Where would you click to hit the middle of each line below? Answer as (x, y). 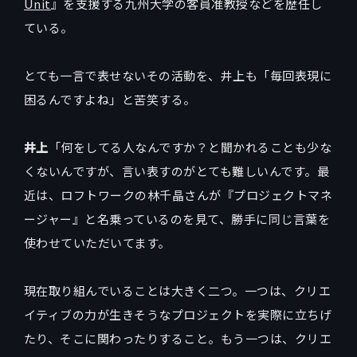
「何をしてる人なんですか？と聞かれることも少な (190, 147)
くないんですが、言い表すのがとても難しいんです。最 (177, 171)
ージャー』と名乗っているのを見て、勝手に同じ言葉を (177, 218)
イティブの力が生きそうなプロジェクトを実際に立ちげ (178, 314)
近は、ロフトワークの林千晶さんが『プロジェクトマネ (178, 194)
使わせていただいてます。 (97, 242)
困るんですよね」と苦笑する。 (110, 99)
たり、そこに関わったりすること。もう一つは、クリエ (178, 338)
